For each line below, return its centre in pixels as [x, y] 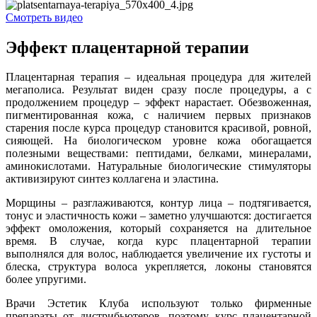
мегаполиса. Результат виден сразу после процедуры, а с [158, 90]
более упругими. [46, 279]
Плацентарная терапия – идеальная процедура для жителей [158, 77]
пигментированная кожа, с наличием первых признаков [158, 115]
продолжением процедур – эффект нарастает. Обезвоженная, [158, 103]
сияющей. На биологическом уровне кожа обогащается [158, 141]
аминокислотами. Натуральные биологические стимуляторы [158, 166]
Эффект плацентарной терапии [127, 47]
